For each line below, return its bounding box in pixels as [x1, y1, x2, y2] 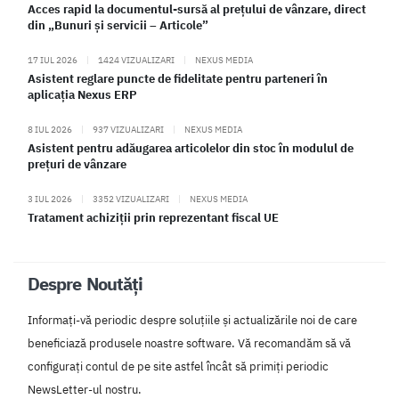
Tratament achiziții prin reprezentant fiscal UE [28, 209, 279, 225]
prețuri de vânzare [28, 156, 126, 172]
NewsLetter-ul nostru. [28, 381, 142, 397]
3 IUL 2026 [28, 191, 74, 205]
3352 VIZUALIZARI [91, 191, 171, 205]
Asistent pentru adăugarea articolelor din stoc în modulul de [28, 140, 354, 156]
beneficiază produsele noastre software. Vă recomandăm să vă [28, 335, 351, 351]
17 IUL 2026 [28, 53, 79, 66]
